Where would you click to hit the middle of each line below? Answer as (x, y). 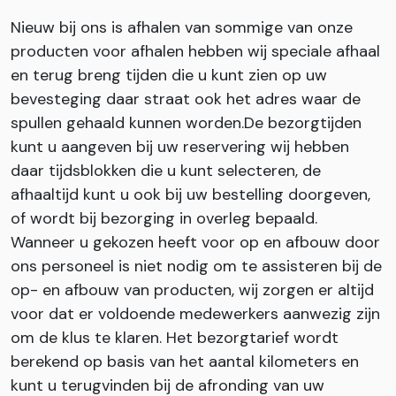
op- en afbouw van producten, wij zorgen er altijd (192, 289)
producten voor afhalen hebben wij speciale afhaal (195, 51)
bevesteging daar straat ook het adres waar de (186, 99)
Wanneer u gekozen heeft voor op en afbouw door (195, 242)
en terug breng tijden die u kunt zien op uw (169, 75)
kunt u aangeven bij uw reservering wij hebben (180, 146)
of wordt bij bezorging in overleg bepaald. (164, 218)
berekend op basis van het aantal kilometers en (185, 361)
